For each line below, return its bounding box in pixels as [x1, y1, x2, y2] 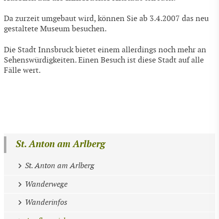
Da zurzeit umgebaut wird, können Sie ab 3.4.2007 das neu [4, 14, 209, 24]
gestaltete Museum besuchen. [4, 24, 107, 34]
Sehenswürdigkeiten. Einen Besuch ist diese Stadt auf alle [4, 55, 204, 65]
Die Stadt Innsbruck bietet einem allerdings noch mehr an [4, 45, 206, 55]
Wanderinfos [24, 198, 67, 208]
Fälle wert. [4, 66, 41, 75]
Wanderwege [24, 179, 67, 189]
